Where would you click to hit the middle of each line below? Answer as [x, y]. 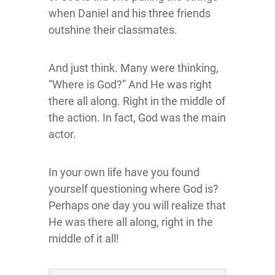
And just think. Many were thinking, [134, 68]
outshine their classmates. [113, 29]
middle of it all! [84, 238]
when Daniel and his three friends [130, 13]
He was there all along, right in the [131, 222]
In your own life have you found [124, 172]
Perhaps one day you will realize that [137, 205]
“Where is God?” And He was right [130, 84]
